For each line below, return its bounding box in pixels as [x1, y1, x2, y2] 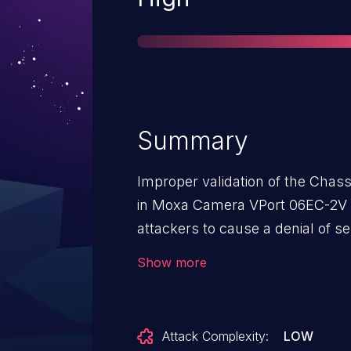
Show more [137, 255, 207, 270]
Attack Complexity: [162, 328, 269, 344]
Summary [137, 125, 248, 156]
